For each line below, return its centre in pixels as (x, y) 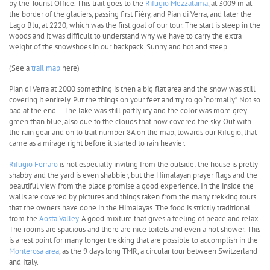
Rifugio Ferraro (33, 165)
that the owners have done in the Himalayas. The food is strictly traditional (130, 208)
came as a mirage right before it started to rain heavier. (97, 143)
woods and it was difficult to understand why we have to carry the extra (125, 36)
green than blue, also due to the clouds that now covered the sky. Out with (130, 122)
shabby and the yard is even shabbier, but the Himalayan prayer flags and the (133, 175)
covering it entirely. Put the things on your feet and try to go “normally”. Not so (135, 100)
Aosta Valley (59, 219)
